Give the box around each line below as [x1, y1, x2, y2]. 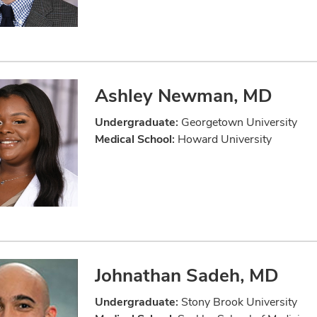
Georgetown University [178, 115, 297, 130]
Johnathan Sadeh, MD [95, 263, 279, 288]
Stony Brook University [178, 294, 297, 310]
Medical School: [95, 132, 175, 147]
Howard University [175, 132, 272, 147]
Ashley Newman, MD [95, 83, 272, 108]
